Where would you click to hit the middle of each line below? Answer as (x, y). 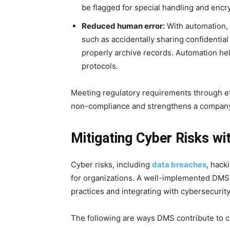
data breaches (179, 164)
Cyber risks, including (111, 164)
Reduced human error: (123, 26)
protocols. (100, 66)
